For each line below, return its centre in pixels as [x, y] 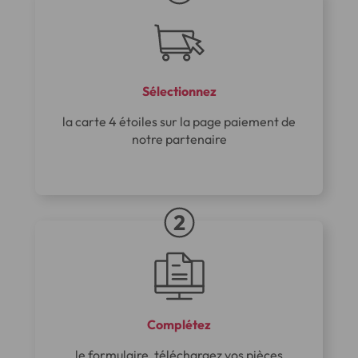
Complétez [179, 324]
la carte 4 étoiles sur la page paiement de [179, 121]
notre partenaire [179, 139]
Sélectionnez [179, 91]
